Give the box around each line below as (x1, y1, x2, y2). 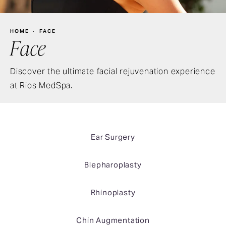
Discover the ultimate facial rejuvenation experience (10, 66, 215, 77)
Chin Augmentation (76, 215, 150, 225)
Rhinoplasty (90, 187, 136, 197)
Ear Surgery (91, 132, 135, 142)
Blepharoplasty (84, 159, 142, 169)
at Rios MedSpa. (10, 80, 73, 91)
